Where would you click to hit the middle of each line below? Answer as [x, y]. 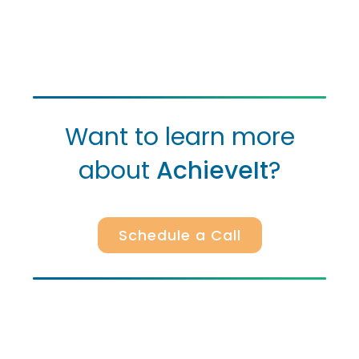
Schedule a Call [179, 235]
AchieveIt [212, 170]
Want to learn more [179, 137]
